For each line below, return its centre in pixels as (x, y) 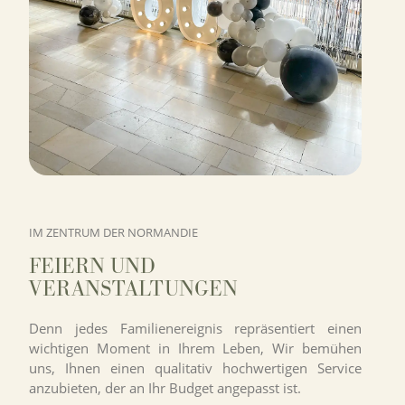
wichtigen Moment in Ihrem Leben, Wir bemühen (195, 348)
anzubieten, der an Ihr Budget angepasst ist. (165, 387)
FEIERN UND (92, 265)
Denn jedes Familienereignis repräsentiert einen (195, 328)
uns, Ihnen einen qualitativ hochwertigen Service (195, 367)
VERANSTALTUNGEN (133, 288)
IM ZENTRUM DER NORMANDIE (113, 233)
